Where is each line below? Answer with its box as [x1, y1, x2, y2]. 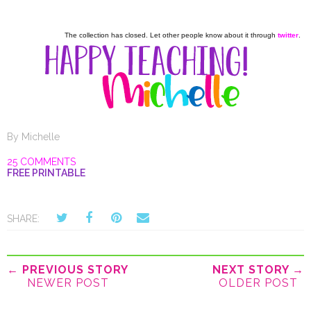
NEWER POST [26, 276, 109, 290]
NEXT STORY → [212, 263, 304, 277]
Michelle [22, 131, 60, 143]
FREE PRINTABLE [7, 167, 85, 179]
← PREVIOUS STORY [7, 263, 128, 277]
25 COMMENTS [7, 156, 76, 168]
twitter [278, 31, 299, 40]
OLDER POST [219, 276, 298, 290]
